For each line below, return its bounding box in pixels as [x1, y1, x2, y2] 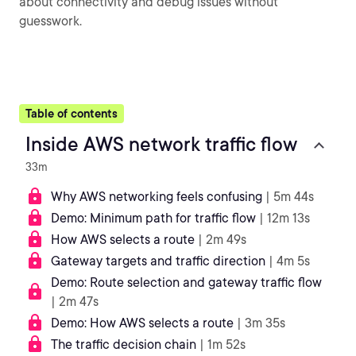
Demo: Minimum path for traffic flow [51, 211, 259, 226]
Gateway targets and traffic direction [51, 253, 265, 269]
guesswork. [19, 14, 82, 29]
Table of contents [25, 107, 118, 120]
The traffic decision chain [51, 337, 196, 352]
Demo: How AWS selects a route [51, 315, 234, 331]
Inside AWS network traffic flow [25, 133, 297, 156]
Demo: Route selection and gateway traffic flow [51, 275, 322, 290]
